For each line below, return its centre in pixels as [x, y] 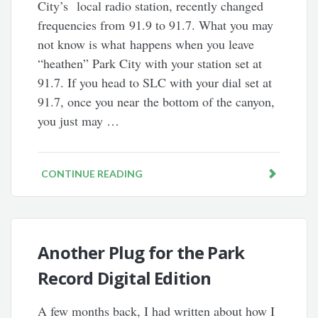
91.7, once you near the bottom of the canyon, [157, 102]
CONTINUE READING [92, 174]
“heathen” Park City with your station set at [150, 63]
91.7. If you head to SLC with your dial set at [155, 82]
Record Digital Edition [125, 278]
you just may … [79, 121]
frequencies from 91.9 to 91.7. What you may [156, 25]
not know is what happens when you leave [146, 44]
